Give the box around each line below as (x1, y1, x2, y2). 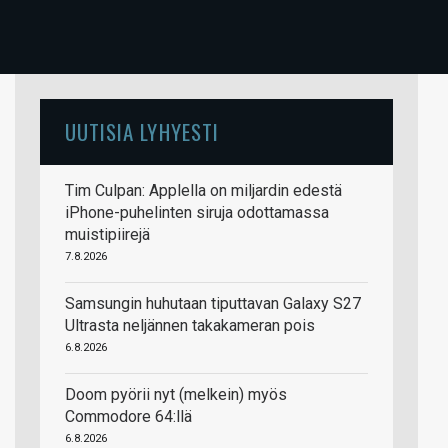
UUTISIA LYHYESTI (65, 116, 219, 147)
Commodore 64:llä (65, 407, 192, 426)
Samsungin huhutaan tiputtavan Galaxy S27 (65, 294, 361, 313)
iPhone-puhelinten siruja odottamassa (65, 203, 329, 222)
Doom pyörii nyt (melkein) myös (65, 385, 287, 404)
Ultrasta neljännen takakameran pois (65, 316, 315, 335)
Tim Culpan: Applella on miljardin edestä (65, 181, 342, 200)
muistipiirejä (65, 225, 150, 244)
